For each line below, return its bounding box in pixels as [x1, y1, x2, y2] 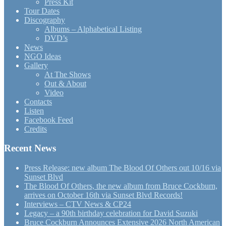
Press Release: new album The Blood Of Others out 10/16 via [24, 163, 221, 173]
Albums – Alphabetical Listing [44, 24, 142, 33]
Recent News [4, 143, 56, 154]
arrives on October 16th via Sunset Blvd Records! [24, 191, 183, 200]
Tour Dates [24, 6, 60, 15]
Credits [24, 124, 47, 133]
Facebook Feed [24, 115, 73, 124]
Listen [24, 106, 44, 115]
